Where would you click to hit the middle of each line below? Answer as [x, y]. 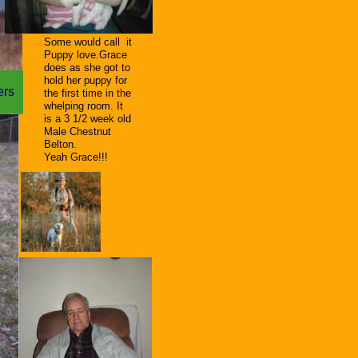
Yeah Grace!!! [76, 157]
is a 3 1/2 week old [88, 119]
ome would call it [91, 42]
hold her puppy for [86, 80]
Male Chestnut [78, 131]
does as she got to [87, 68]
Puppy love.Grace [86, 55]
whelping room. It [84, 106]
